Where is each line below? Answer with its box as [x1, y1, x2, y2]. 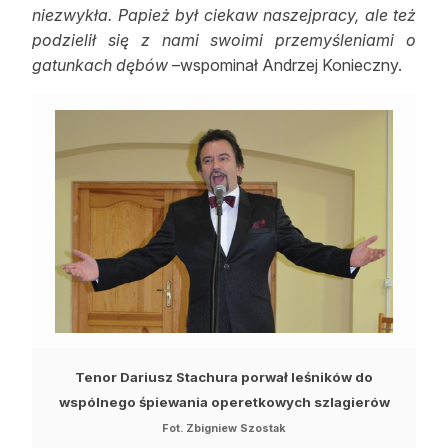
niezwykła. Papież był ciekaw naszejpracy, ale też [32, 5, 416, 26]
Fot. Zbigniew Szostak [162, 422, 286, 436]
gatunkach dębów [32, 55, 172, 76]
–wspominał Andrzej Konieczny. [172, 55, 402, 76]
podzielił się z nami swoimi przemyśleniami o [32, 30, 416, 51]
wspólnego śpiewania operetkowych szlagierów [58, 394, 390, 411]
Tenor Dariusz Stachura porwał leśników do [75, 369, 373, 386]
